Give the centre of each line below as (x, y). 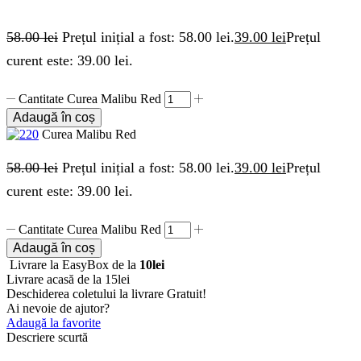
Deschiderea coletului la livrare (87, 294)
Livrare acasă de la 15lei (68, 280)
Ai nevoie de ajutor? (58, 309)
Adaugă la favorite (54, 323)
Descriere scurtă (47, 338)
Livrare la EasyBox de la (75, 265)
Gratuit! (187, 294)
